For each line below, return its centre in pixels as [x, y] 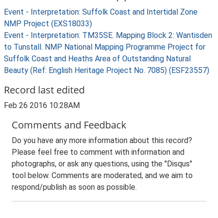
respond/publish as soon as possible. [74, 187]
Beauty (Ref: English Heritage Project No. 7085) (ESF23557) [107, 70]
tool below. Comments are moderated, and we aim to [102, 175]
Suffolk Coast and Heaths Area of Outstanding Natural [97, 59]
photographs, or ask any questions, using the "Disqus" [102, 164]
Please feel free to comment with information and [98, 152]
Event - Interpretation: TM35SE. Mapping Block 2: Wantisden [108, 35]
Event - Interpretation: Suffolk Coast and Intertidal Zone [101, 12]
